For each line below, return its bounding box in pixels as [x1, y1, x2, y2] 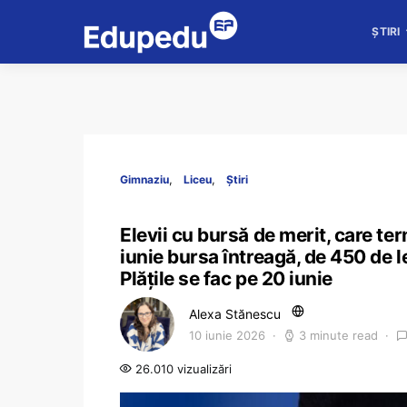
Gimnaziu [120, 173, 169, 186]
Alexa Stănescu [189, 306, 281, 322]
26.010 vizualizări [132, 362, 232, 376]
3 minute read [299, 328, 378, 342]
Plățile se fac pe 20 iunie [120, 267, 333, 290]
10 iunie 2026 [189, 328, 265, 342]
